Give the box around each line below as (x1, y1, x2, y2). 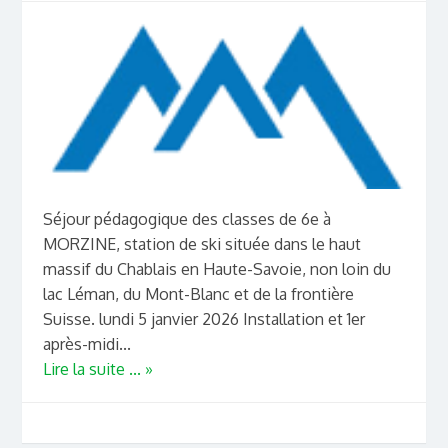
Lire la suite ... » (42, 358, 153, 379)
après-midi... (42, 333, 131, 354)
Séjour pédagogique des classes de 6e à (42, 208, 331, 229)
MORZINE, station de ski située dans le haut (42, 233, 361, 254)
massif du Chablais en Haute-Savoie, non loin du (42, 258, 391, 279)
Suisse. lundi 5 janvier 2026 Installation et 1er (42, 308, 365, 329)
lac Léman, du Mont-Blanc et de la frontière (42, 283, 354, 304)
